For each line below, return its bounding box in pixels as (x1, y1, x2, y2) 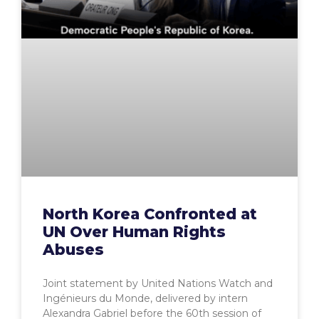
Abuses (43, 241, 104, 259)
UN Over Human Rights (43, 223, 226, 241)
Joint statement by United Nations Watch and (43, 277, 273, 291)
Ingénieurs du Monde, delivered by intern (43, 292, 248, 305)
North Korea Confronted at (43, 205, 257, 224)
